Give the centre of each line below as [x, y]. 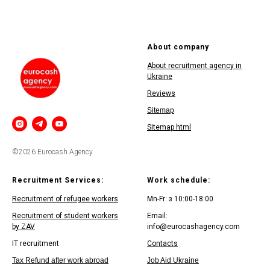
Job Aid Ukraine [173, 260]
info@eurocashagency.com [193, 226]
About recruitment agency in [194, 66]
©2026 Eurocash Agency [52, 152]
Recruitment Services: [58, 180]
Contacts [162, 243]
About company [178, 47]
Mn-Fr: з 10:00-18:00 [180, 199]
